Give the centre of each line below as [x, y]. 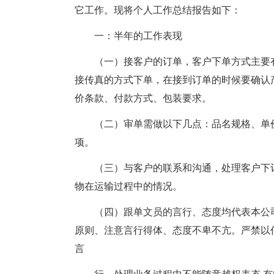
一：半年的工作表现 [138, 36]
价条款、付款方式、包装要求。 [143, 98]
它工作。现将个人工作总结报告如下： [158, 10]
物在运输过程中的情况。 [128, 186]
